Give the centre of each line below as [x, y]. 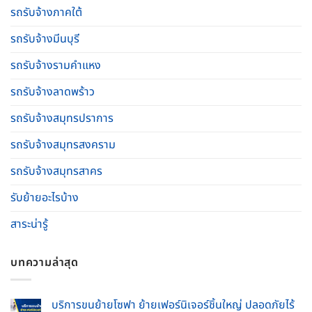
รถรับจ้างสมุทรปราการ [62, 118]
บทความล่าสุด [45, 262]
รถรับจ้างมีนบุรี [45, 39]
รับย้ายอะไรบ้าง [45, 197]
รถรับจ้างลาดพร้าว [53, 92]
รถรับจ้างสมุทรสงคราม [63, 145]
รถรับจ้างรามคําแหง [56, 65]
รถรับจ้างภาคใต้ [46, 12]
